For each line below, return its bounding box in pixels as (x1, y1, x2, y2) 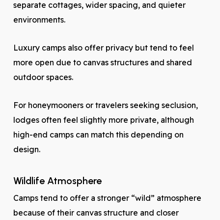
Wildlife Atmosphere (13, 175, 102, 187)
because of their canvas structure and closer (13, 208, 179, 218)
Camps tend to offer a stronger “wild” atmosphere (13, 193, 201, 203)
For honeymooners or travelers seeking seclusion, (13, 100, 198, 110)
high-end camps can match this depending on (13, 130, 184, 139)
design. (13, 144, 40, 154)
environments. (13, 15, 65, 25)
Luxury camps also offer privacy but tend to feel (13, 43, 194, 53)
